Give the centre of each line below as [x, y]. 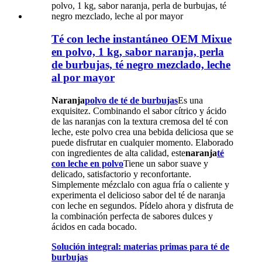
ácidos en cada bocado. [94, 226]
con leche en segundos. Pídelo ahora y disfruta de [142, 205]
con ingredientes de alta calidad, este [118, 153]
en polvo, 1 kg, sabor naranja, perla [138, 51]
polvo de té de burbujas [131, 100]
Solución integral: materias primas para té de [140, 246]
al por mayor [83, 77]
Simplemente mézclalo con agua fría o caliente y [140, 184]
